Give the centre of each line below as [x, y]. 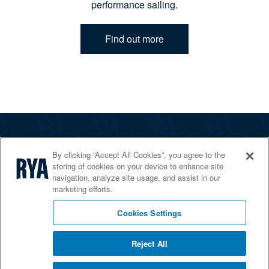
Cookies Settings [150, 213]
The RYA [31, 150]
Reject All [150, 243]
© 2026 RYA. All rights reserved [63, 256]
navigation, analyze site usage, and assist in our [137, 177]
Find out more [134, 38]
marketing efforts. [83, 189]
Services [31, 165]
